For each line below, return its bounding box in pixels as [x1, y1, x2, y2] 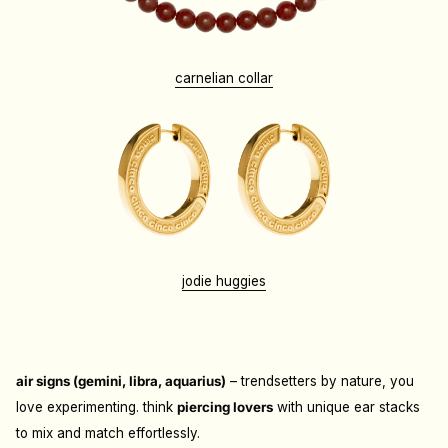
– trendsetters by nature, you [226, 372, 414, 389]
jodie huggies [182, 272, 266, 289]
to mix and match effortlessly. [16, 424, 200, 441]
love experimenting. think [16, 398, 177, 415]
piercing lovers [177, 398, 273, 415]
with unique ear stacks [273, 398, 420, 415]
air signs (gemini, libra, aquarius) [16, 372, 226, 389]
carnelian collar [175, 69, 273, 86]
